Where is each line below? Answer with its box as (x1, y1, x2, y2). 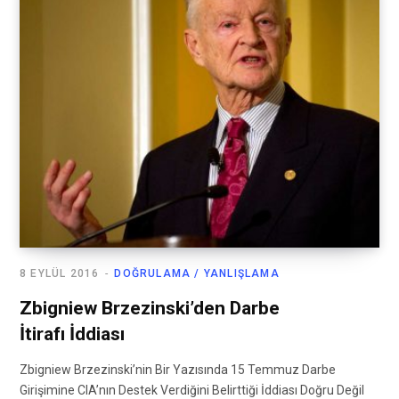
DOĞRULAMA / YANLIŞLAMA (114, 267, 280, 281)
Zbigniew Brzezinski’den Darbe (20, 297, 280, 320)
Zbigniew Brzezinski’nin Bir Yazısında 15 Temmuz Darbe (20, 362, 336, 378)
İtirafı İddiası (20, 323, 125, 346)
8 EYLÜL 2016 (20, 267, 100, 281)
